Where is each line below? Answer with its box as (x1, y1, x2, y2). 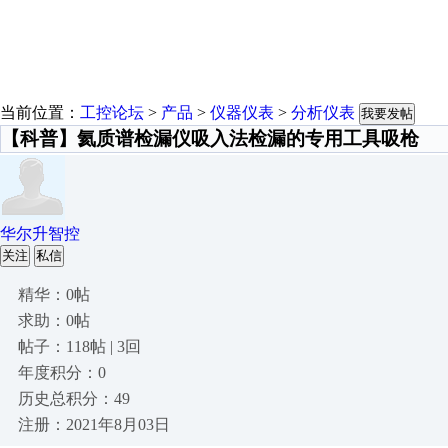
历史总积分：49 (18, 390, 130, 407)
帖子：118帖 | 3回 (18, 338, 141, 355)
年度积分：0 (18, 364, 106, 381)
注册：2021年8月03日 (18, 416, 170, 433)
